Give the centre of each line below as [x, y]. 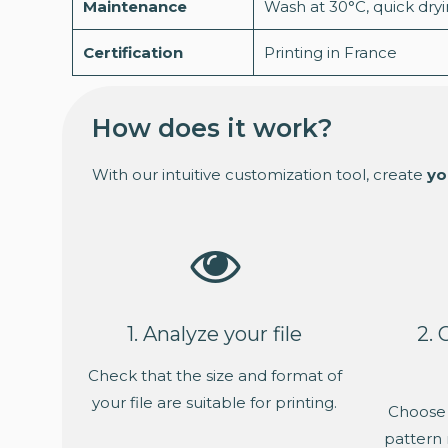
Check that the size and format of [214, 376]
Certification [133, 53]
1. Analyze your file [214, 334]
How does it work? [212, 128]
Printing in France [330, 53]
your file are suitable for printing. [214, 403]
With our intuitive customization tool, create [259, 175]
